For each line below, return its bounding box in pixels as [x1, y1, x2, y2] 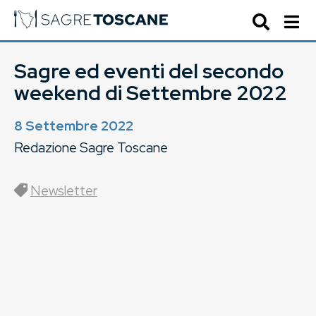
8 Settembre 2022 [14, 116, 133, 135]
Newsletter [30, 181, 97, 200]
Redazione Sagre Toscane [14, 138, 168, 157]
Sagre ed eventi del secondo [14, 58, 284, 85]
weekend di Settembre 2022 [14, 80, 287, 107]
